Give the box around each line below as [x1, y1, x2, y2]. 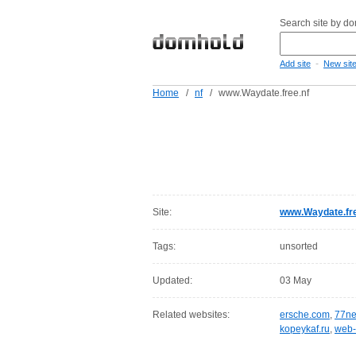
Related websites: [153, 309, 230, 320]
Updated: [153, 275, 192, 286]
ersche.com [280, 309, 330, 320]
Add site [280, 59, 311, 68]
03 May [280, 275, 311, 286]
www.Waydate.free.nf [219, 87, 309, 99]
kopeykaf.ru [280, 323, 330, 335]
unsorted [280, 241, 318, 252]
